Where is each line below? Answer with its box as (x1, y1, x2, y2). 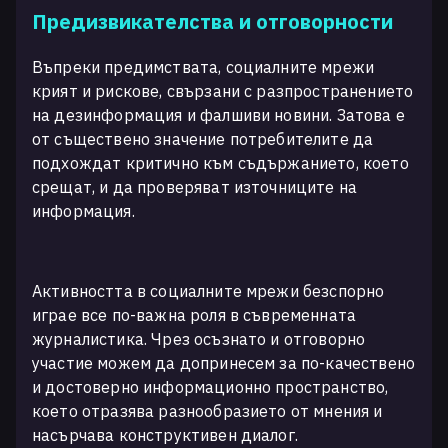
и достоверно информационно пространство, (32, 377, 389, 397)
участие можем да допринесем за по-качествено (32, 353, 416, 373)
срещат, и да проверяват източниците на (32, 177, 358, 197)
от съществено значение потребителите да (32, 129, 374, 149)
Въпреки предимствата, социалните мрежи (32, 57, 375, 77)
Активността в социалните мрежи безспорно (32, 281, 385, 301)
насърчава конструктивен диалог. (32, 425, 298, 445)
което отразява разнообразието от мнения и (32, 401, 383, 421)
